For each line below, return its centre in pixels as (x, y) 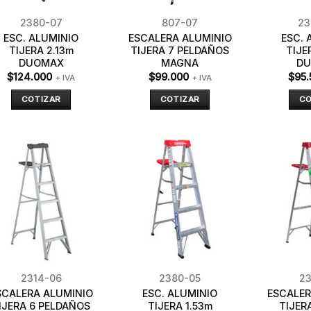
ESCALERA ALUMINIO (180, 38)
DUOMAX (41, 63)
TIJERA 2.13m (41, 51)
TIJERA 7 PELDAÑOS (180, 51)
